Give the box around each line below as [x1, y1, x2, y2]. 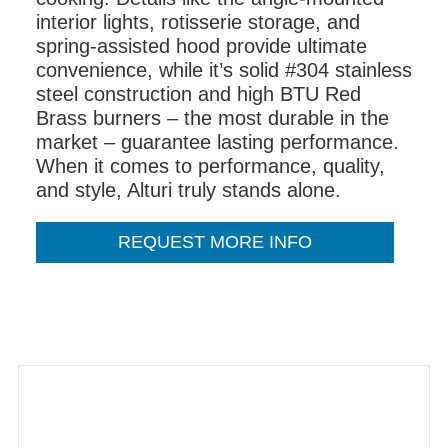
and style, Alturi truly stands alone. [36, 179, 341, 202]
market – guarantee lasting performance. [36, 131, 399, 154]
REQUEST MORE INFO [118, 232, 312, 253]
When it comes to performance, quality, [36, 155, 385, 178]
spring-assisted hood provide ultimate [36, 35, 367, 58]
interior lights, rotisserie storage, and [36, 11, 360, 34]
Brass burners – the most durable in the [36, 107, 389, 130]
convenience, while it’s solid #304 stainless [36, 59, 412, 82]
